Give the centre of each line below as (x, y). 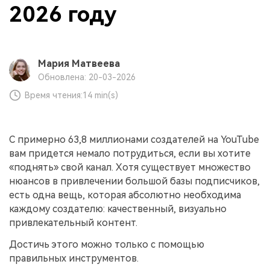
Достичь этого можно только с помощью (107, 244)
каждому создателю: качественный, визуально (118, 209)
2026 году (63, 15)
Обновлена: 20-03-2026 (86, 77)
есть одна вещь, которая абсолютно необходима (125, 195)
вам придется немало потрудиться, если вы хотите (130, 153)
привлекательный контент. (73, 222)
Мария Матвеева (79, 64)
